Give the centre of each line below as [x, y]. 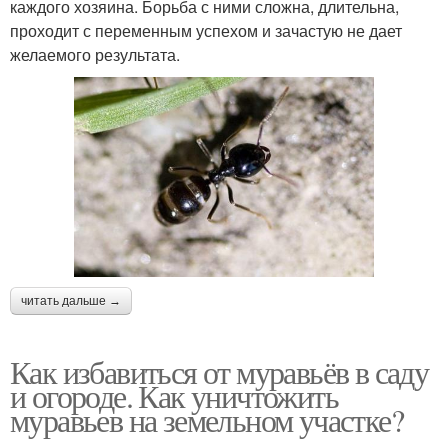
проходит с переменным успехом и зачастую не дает [206, 30]
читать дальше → [71, 300]
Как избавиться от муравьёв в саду [219, 371]
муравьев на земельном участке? [206, 419]
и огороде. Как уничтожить [174, 395]
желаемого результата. [95, 54]
